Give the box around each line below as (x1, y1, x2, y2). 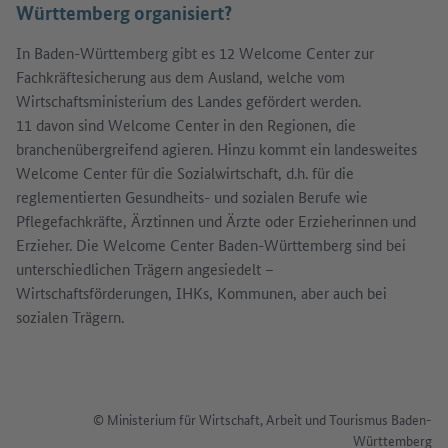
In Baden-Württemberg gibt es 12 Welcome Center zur (16, 41, 374, 63)
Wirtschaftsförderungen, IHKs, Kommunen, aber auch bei (16, 281, 387, 303)
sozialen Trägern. (16, 305, 124, 327)
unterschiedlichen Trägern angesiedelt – (16, 257, 274, 279)
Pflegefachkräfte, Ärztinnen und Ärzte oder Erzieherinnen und (16, 209, 416, 231)
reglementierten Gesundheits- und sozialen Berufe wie (16, 185, 368, 207)
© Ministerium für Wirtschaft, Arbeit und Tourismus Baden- (93, 408, 432, 429)
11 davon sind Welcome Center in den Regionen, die (16, 113, 356, 135)
